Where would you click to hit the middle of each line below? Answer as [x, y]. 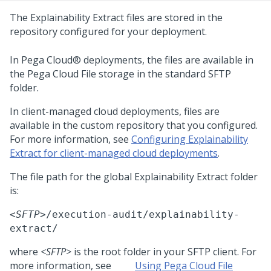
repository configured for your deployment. [108, 31]
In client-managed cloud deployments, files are [115, 111]
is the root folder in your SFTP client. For [164, 252]
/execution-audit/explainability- [143, 214]
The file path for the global [72, 177]
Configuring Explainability [190, 139]
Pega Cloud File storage [81, 74]
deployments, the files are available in [167, 60]
